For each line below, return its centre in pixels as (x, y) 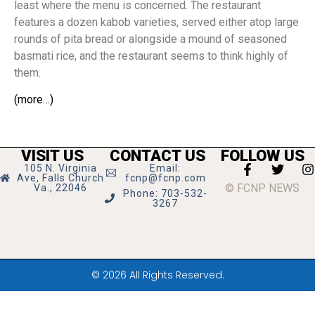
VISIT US (53, 155)
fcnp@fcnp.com (165, 178)
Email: (166, 168)
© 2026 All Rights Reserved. (157, 275)
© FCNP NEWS (263, 188)
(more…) (34, 100)
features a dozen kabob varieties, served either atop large (156, 22)
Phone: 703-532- (166, 193)
